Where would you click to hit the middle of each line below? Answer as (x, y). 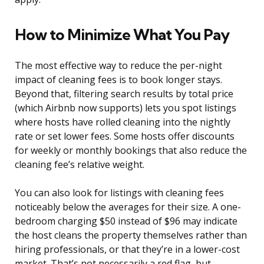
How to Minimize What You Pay (122, 35)
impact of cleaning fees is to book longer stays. (118, 80)
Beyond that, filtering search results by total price (124, 94)
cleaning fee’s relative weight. (80, 165)
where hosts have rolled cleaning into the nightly (123, 122)
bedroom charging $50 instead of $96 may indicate (126, 221)
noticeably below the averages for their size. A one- (128, 207)
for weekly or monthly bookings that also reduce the (131, 151)
